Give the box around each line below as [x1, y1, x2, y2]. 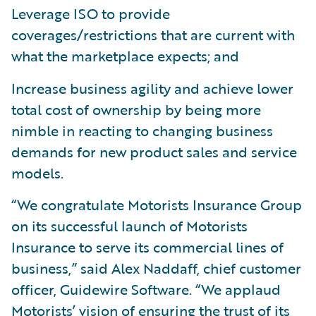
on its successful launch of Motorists [11, 214, 248, 236]
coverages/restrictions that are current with [11, 23, 295, 45]
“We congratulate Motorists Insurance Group [11, 193, 302, 215]
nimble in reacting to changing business [11, 119, 273, 141]
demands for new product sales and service [11, 140, 297, 162]
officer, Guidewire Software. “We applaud [11, 278, 281, 300]
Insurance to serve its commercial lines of [11, 236, 284, 257]
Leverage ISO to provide [11, 2, 170, 24]
